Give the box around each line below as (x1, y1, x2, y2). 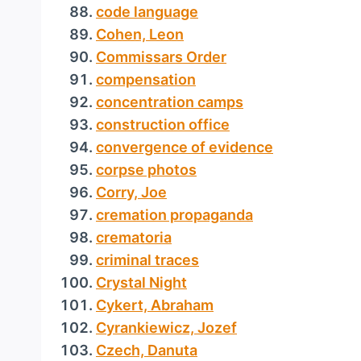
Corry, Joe (96, 184, 167, 201)
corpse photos (96, 161, 197, 178)
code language (96, 3, 198, 20)
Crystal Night (96, 274, 187, 291)
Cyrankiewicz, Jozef (96, 319, 237, 336)
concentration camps (96, 93, 243, 110)
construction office (96, 116, 230, 133)
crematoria (96, 229, 172, 246)
